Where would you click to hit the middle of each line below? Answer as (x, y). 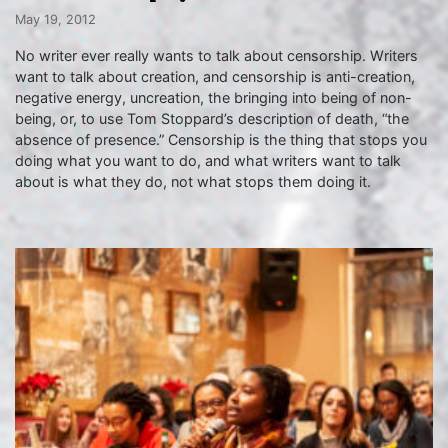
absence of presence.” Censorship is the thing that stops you (221, 140)
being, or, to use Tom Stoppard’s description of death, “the (212, 119)
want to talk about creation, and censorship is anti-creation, (215, 77)
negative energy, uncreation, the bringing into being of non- (213, 98)
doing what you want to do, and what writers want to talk (208, 161)
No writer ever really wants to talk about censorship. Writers (216, 56)
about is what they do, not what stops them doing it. (193, 182)
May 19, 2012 (55, 20)
